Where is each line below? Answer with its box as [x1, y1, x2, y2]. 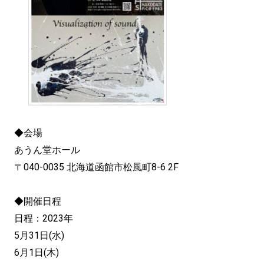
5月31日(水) [14, 230, 64, 242]
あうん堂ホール [14, 144, 80, 156]
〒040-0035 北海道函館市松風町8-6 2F [14, 161, 183, 173]
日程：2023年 [14, 213, 73, 225]
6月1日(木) [14, 247, 59, 259]
